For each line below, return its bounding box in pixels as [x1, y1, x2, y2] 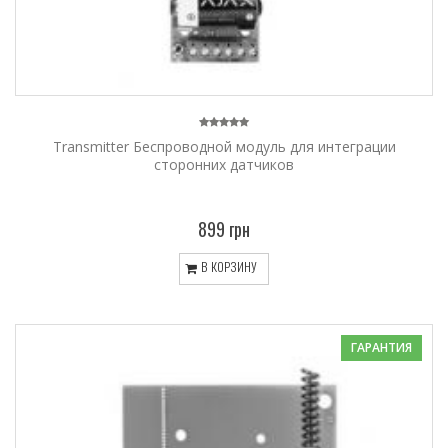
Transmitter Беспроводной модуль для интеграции [52, 136, 396, 156]
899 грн [197, 215, 251, 242]
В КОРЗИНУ [197, 257, 258, 277]
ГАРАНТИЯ [351, 338, 412, 356]
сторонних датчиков [154, 154, 294, 174]
